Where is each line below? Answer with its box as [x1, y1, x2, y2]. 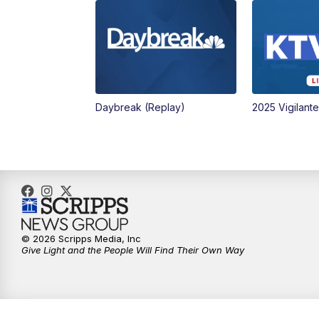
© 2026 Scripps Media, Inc [21, 233, 141, 245]
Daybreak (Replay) [95, 101, 186, 114]
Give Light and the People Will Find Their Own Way [21, 244, 244, 256]
